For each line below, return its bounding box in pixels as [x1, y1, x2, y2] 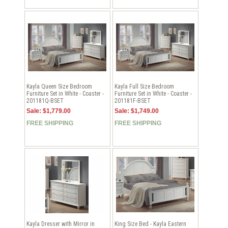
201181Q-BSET [26, 97, 64, 104]
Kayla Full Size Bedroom [115, 82, 175, 90]
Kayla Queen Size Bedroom [26, 82, 93, 90]
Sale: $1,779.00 [26, 107, 71, 115]
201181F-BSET [115, 97, 151, 104]
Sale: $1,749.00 [115, 107, 159, 115]
